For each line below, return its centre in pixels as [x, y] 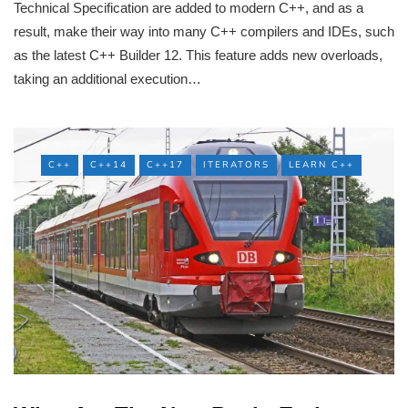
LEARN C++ [321, 164]
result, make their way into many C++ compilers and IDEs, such [204, 31]
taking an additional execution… [107, 78]
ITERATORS [236, 164]
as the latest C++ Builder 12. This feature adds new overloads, [198, 55]
